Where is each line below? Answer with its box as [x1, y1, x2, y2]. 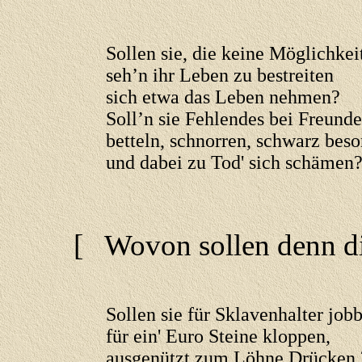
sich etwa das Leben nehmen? [106, 86, 340, 107]
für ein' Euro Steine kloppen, [106, 326, 330, 347]
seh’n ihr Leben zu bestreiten [106, 65, 334, 86]
